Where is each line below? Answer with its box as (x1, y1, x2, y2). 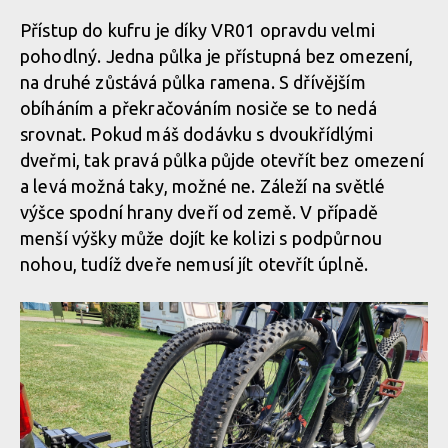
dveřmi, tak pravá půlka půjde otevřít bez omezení (20, 149, 424, 170)
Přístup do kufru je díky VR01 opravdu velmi (20, 19, 375, 40)
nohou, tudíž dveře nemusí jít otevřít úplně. (20, 253, 373, 274)
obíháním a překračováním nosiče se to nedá (20, 97, 377, 118)
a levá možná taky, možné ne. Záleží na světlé (20, 175, 386, 196)
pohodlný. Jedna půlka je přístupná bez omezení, (20, 45, 414, 66)
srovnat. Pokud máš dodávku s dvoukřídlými (20, 123, 374, 144)
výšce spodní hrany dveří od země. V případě (20, 201, 378, 222)
